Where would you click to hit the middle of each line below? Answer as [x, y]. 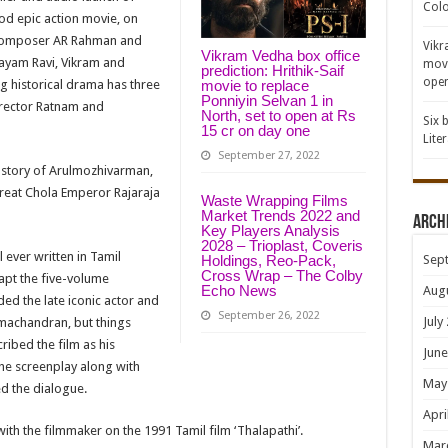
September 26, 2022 [268, 316]
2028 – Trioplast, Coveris [281, 246]
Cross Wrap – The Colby [281, 276]
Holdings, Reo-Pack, [268, 261]
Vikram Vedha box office [280, 56]
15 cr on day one [255, 131]
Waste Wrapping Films [274, 201]
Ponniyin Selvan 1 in [266, 101]
